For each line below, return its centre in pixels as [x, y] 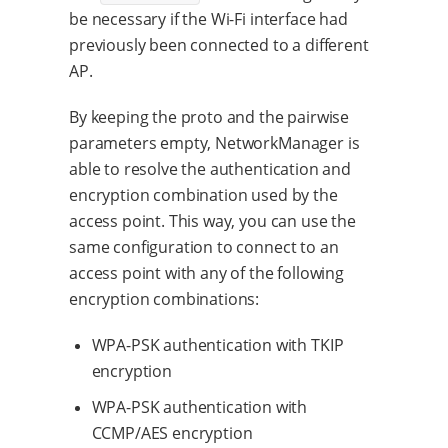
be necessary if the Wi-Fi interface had [208, 18]
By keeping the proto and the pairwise [209, 116]
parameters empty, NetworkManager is [214, 142]
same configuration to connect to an [204, 246]
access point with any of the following [206, 272]
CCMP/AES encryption [172, 432]
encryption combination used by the [203, 194]
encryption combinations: [164, 298]
